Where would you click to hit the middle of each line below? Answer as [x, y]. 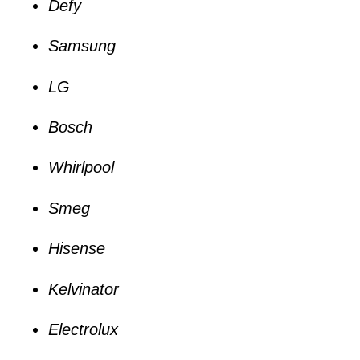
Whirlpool [81, 168]
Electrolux [83, 330]
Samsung [82, 46]
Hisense [77, 249]
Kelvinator [84, 289]
